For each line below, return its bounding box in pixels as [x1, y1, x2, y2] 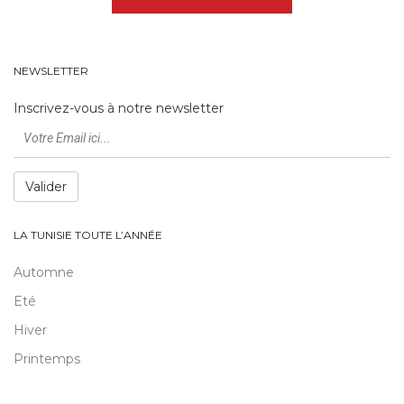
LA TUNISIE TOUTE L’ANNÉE [14, 228, 162, 243]
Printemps [14, 351, 80, 368]
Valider [25, 179, 67, 196]
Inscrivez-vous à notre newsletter [14, 100, 224, 117]
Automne [14, 264, 74, 281]
